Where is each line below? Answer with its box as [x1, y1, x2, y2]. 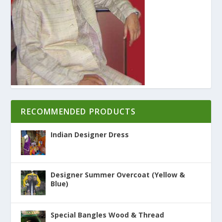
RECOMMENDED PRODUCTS [21, 106, 136, 117]
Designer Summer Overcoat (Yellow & [51, 169, 185, 179]
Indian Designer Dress [51, 129, 129, 139]
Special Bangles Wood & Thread [51, 210, 165, 220]
